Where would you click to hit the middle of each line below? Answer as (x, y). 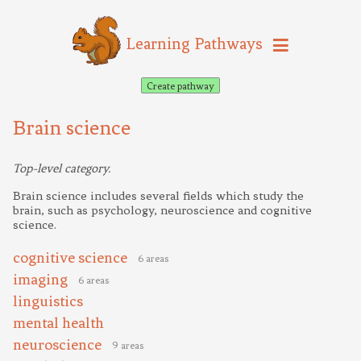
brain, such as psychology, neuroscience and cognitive (162, 211)
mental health (58, 323)
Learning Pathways (195, 43)
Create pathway (180, 85)
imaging (40, 280)
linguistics (48, 301)
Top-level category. (62, 169)
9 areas (127, 346)
